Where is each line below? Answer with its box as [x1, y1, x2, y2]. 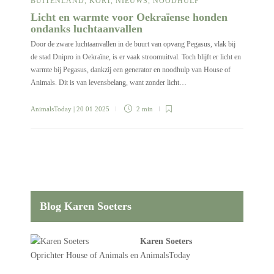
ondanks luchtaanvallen [31, 23, 146, 35]
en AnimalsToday [128, 250, 190, 260]
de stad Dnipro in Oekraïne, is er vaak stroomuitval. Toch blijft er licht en [31, 53, 241, 62]
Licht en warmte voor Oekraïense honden [31, 11, 228, 24]
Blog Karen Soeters [40, 199, 131, 212]
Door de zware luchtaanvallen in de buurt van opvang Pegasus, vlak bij [31, 40, 235, 49]
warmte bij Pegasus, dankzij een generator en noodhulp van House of [31, 65, 231, 75]
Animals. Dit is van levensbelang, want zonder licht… [31, 78, 187, 87]
